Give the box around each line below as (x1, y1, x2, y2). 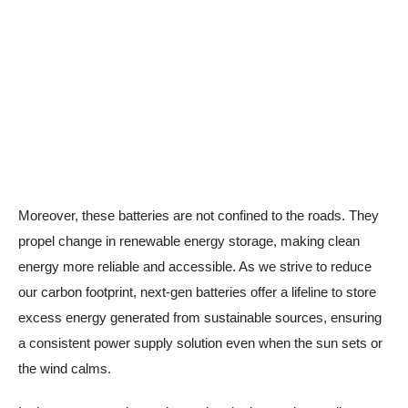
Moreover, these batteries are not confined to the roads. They (18, 207, 379, 223)
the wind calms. (18, 360, 111, 376)
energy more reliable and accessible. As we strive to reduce (18, 258, 372, 274)
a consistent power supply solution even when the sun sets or (18, 334, 382, 351)
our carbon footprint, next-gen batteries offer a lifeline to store (18, 283, 376, 300)
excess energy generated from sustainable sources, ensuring (18, 309, 382, 325)
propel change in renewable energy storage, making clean (18, 232, 360, 249)
